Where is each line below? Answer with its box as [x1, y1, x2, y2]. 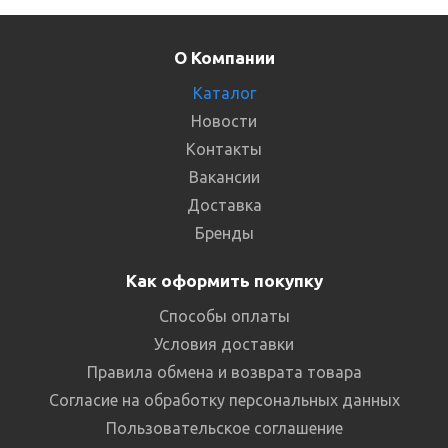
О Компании [173, 48, 275, 67]
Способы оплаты [158, 307, 290, 325]
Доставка [186, 196, 262, 214]
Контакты [186, 140, 262, 158]
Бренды [194, 224, 254, 242]
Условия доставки [154, 335, 294, 353]
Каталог [192, 84, 256, 102]
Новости [191, 112, 257, 130]
